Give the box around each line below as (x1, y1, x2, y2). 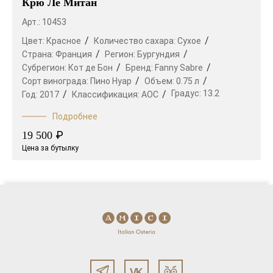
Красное (46, 35, 81, 46)
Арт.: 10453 (22, 16, 66, 27)
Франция (55, 49, 92, 59)
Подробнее (52, 111, 97, 121)
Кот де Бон (68, 62, 113, 73)
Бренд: (126, 62, 155, 73)
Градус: (171, 88, 203, 98)
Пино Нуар (90, 76, 132, 86)
